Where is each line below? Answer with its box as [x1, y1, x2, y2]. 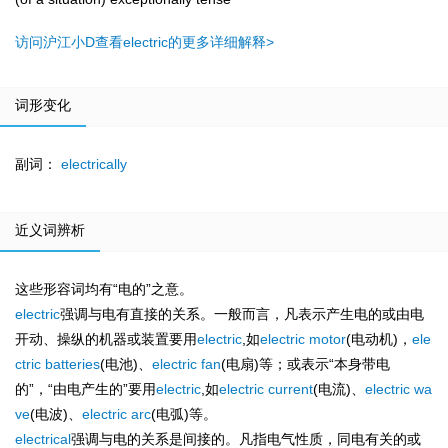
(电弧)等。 [151, 406, 217, 423]
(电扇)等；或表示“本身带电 [221, 356, 390, 373]
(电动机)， [346, 331, 412, 348]
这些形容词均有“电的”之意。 [15, 281, 193, 298]
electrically [61, 156, 127, 173]
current [268, 381, 313, 398]
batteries [45, 356, 100, 373]
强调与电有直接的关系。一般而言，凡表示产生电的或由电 [60, 306, 424, 323]
